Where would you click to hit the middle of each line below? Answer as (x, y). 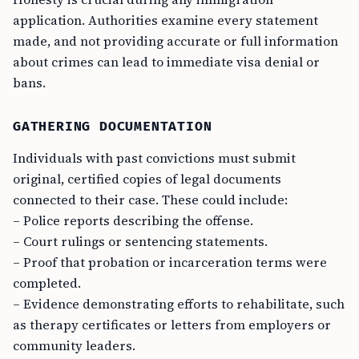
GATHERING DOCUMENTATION (113, 127)
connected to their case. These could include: (150, 200)
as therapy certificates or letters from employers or (172, 325)
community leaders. (74, 345)
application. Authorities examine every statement (165, 20)
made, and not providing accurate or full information (175, 41)
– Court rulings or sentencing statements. (140, 241)
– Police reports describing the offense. (133, 220)
